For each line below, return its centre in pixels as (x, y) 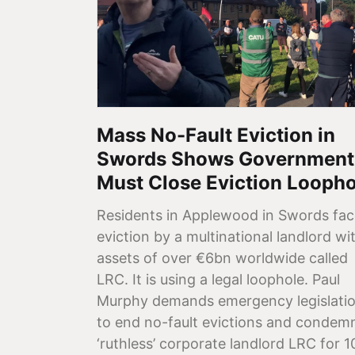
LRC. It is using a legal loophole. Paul (218, 279)
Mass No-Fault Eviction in (216, 135)
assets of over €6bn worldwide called (222, 258)
